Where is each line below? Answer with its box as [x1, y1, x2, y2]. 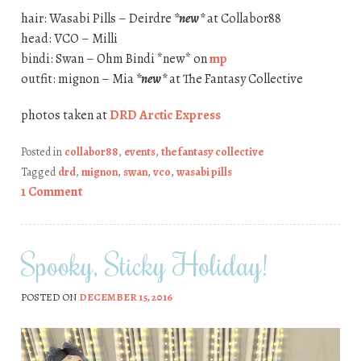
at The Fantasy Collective [166, 69, 303, 88]
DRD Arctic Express [109, 106, 221, 124]
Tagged [20, 164, 58, 180]
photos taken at [20, 106, 110, 124]
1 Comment [20, 182, 82, 201]
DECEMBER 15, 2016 [78, 290, 172, 305]
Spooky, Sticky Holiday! [20, 245, 268, 283]
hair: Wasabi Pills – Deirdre [20, 9, 174, 27]
